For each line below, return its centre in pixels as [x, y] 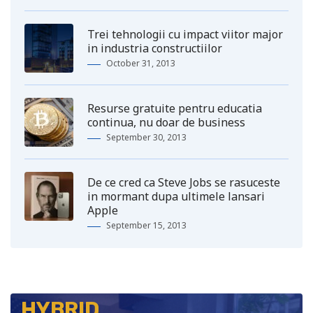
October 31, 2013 [141, 64]
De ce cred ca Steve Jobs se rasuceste [184, 183]
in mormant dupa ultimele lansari [176, 197]
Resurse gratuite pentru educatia [175, 109]
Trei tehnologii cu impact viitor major [185, 35]
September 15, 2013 [146, 226]
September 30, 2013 [146, 138]
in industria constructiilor [155, 49]
